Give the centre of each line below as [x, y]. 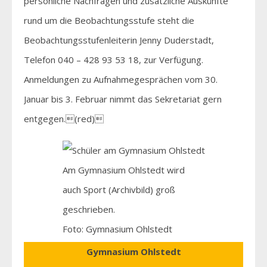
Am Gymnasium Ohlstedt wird [123, 170]
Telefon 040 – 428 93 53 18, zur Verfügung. [114, 59]
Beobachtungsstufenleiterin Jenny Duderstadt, [119, 40]
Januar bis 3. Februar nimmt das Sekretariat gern [123, 99]
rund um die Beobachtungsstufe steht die [109, 20]
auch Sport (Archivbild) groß [119, 189]
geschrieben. [89, 209]
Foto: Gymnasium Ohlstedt [117, 229]
